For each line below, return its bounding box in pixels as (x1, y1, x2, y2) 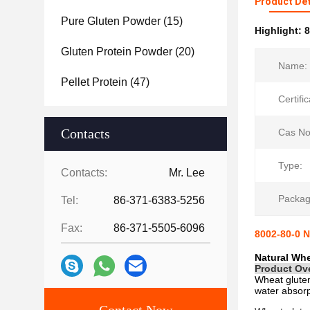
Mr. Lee (169, 167, 205, 179)
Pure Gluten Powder (61, 15, 161, 27)
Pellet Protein (61, 76, 127, 88)
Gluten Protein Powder (61, 46, 172, 57)
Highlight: (255, 25, 304, 36)
